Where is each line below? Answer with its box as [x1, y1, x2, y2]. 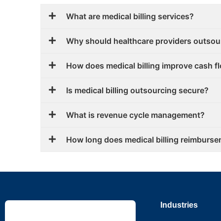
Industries [160, 201, 198, 209]
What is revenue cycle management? [66, 110, 205, 120]
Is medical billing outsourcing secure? [66, 85, 209, 95]
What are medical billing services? [66, 11, 194, 21]
